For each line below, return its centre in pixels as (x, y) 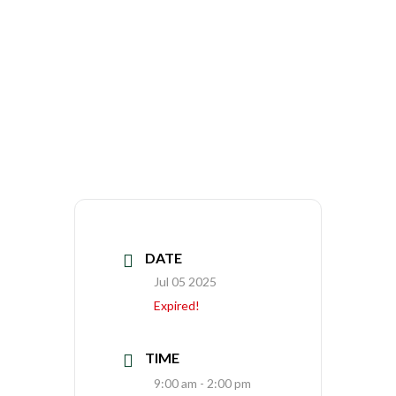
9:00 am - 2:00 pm (202, 384)
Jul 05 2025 (185, 282)
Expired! (177, 306)
